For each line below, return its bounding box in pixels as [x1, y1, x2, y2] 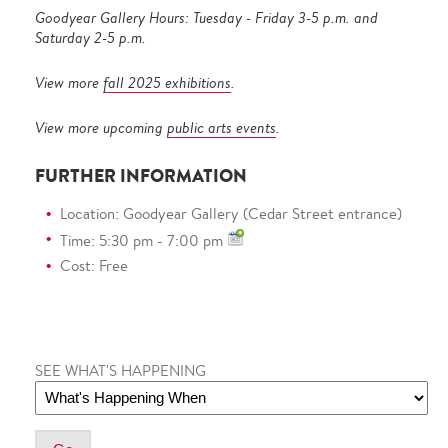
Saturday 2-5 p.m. [35, 27, 146, 47]
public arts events [167, 117, 276, 137]
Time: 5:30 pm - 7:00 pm [60, 230, 227, 250]
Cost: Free [60, 255, 128, 275]
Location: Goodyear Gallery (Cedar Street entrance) [60, 203, 402, 223]
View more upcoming [35, 117, 167, 137]
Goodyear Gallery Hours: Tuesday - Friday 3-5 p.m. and [35, 7, 378, 27]
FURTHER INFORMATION [35, 162, 247, 188]
